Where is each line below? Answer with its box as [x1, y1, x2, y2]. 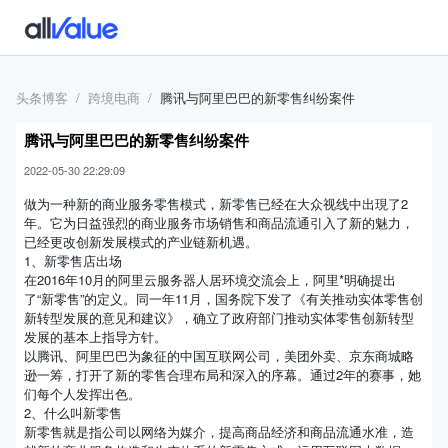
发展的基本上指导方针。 [24, 327, 167, 346]
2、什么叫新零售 [24, 403, 122, 422]
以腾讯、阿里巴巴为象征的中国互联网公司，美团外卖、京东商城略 [24, 346, 414, 365]
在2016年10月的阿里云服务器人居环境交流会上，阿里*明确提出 [24, 270, 396, 289]
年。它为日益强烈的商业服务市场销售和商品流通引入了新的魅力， [24, 213, 414, 232]
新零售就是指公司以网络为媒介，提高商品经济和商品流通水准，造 [24, 422, 414, 441]
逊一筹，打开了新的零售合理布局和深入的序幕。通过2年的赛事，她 [24, 365, 421, 384]
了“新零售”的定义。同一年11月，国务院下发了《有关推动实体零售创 [24, 289, 423, 308]
